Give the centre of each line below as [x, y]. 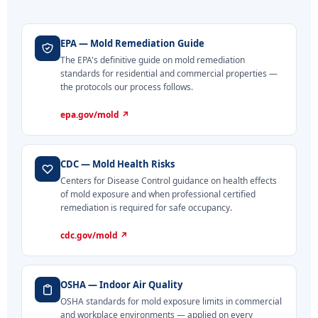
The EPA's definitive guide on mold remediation [153, 60]
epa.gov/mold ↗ [95, 115]
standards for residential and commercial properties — [169, 73]
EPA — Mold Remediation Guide [132, 43]
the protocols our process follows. [127, 87]
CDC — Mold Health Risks [117, 164]
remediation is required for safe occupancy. [146, 208]
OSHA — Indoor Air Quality [121, 285]
